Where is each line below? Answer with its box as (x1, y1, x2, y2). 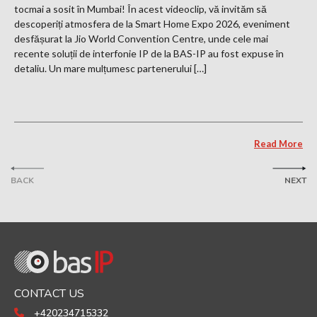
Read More (254, 138, 303, 149)
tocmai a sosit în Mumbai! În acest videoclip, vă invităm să (14, 3, 267, 15)
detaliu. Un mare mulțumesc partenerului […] (14, 62, 207, 74)
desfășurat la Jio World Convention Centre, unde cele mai (14, 33, 268, 45)
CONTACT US (14, 285, 84, 301)
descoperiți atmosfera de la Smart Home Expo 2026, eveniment (14, 18, 290, 30)
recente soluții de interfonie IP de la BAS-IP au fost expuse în (14, 47, 284, 59)
